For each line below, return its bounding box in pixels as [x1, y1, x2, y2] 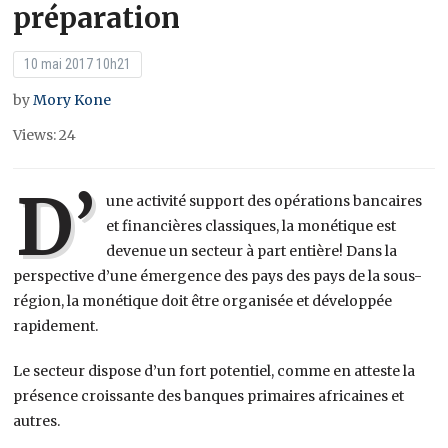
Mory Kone [33, 90, 112, 109]
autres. [13, 411, 61, 430]
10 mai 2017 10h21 [24, 55, 132, 72]
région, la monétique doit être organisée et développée [13, 291, 393, 310]
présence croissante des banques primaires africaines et [13, 386, 405, 405]
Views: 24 [13, 125, 77, 144]
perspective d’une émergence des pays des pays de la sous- [13, 266, 423, 285]
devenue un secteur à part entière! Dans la [106, 241, 398, 260]
